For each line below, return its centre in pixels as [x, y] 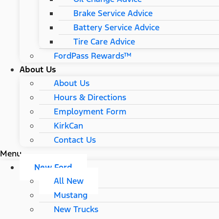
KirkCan [68, 125]
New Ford [53, 167]
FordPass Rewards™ [93, 55]
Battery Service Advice [116, 27]
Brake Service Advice [113, 13]
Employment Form [90, 111]
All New [69, 181]
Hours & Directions [90, 97]
